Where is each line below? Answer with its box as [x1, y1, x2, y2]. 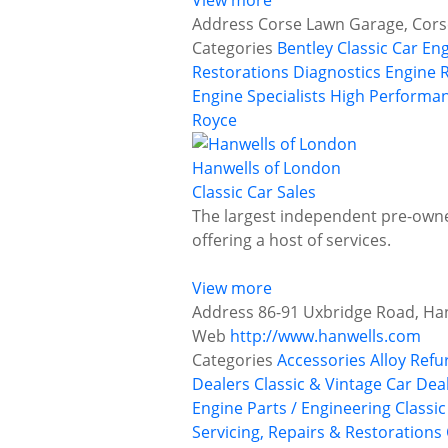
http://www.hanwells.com [230, 325, 421, 348]
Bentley [277, 37, 333, 60]
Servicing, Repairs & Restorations [192, 421, 442, 444]
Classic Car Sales [192, 181, 316, 204]
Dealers [192, 373, 250, 396]
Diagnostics [293, 61, 381, 84]
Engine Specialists [192, 85, 326, 108]
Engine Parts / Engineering [192, 397, 391, 420]
